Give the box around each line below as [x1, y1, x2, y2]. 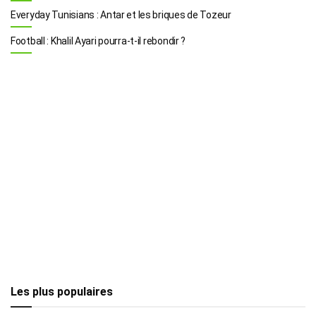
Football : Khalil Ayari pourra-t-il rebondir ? [11, 35, 186, 47]
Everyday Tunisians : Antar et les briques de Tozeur [11, 9, 231, 21]
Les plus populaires [11, 285, 113, 299]
